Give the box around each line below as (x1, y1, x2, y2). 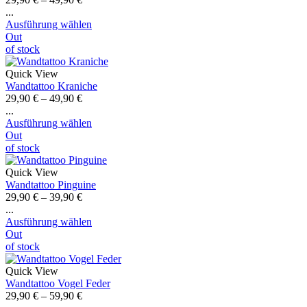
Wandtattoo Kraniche (5, 79, 97, 92)
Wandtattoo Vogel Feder (5, 277, 110, 289)
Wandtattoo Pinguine (5, 178, 96, 191)
